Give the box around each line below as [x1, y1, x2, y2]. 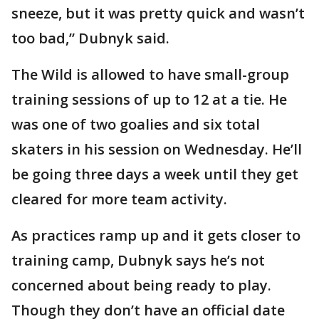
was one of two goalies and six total [11, 115, 260, 135]
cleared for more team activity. [11, 189, 227, 209]
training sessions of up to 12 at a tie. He [11, 90, 287, 110]
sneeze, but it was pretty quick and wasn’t [11, 4, 305, 23]
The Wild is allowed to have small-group [11, 65, 289, 85]
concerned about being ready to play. [11, 276, 271, 296]
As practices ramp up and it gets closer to [11, 226, 300, 246]
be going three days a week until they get [11, 164, 298, 184]
